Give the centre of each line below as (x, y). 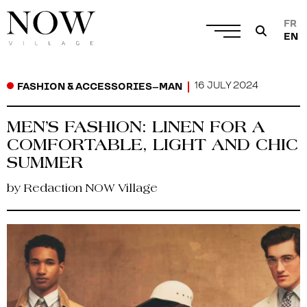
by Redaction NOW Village (82, 189)
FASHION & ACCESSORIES (84, 87)
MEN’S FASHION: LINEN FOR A (136, 129)
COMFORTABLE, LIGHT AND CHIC (152, 147)
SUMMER (45, 165)
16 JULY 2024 (226, 86)
